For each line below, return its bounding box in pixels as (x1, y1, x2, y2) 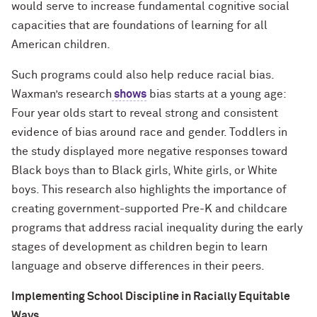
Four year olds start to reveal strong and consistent (11, 108, 278, 120)
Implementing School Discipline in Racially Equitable (11, 291, 290, 303)
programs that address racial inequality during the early (11, 222, 303, 234)
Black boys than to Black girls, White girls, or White (11, 165, 277, 177)
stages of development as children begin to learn (11, 241, 267, 253)
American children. (11, 39, 110, 51)
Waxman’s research (11, 88, 112, 100)
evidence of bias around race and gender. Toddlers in (11, 127, 287, 139)
